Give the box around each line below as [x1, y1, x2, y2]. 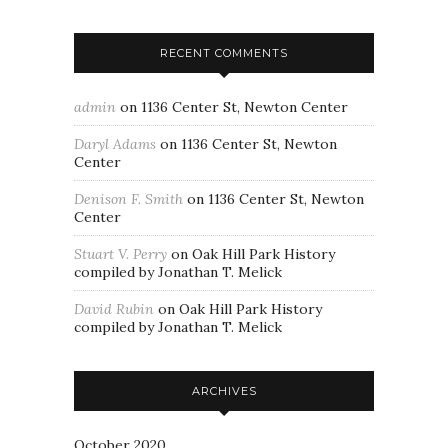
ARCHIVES [191, 384, 257, 398]
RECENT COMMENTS [160, 46, 288, 60]
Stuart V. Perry [74, 245, 167, 263]
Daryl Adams [74, 135, 156, 153]
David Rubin [74, 300, 154, 318]
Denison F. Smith [74, 190, 183, 208]
